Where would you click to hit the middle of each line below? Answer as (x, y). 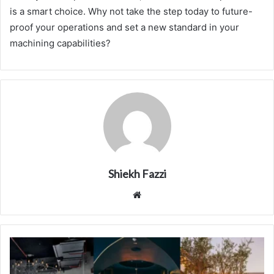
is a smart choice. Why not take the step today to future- (131, 12)
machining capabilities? (60, 43)
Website (161, 194)
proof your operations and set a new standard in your (124, 28)
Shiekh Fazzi (137, 174)
